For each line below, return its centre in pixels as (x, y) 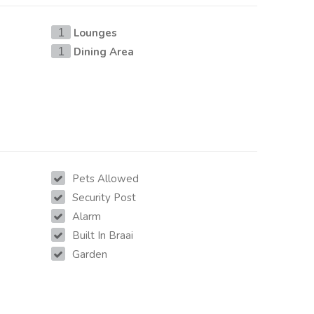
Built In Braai (103, 236)
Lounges (96, 33)
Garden (90, 255)
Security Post (104, 198)
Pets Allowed (106, 179)
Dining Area (104, 52)
